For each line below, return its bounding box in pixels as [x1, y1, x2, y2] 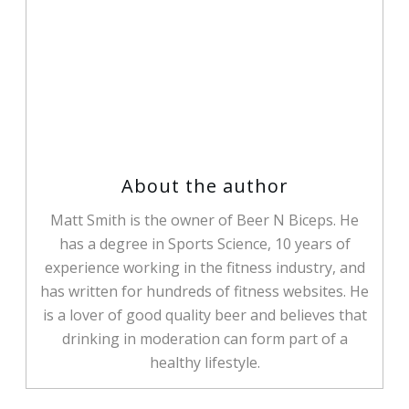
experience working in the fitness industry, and [44, 257, 365, 278]
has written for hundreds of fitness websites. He [40, 280, 369, 301]
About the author [121, 173, 288, 198]
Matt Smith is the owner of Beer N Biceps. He [50, 209, 359, 230]
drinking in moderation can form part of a [61, 328, 348, 349]
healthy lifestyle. [149, 351, 260, 372]
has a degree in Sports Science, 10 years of [58, 233, 351, 254]
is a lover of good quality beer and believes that [42, 304, 367, 325]
